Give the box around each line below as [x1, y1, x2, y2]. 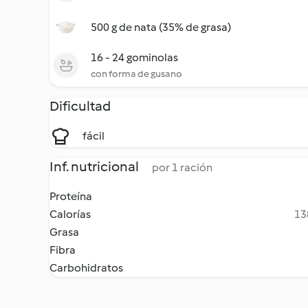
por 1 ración [152, 161, 212, 174]
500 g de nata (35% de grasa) [91, 21, 231, 34]
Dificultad [49, 98, 111, 114]
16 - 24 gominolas [91, 51, 178, 64]
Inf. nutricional [49, 158, 141, 175]
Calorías [49, 208, 91, 221]
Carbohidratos [49, 261, 123, 274]
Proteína [49, 190, 92, 203]
